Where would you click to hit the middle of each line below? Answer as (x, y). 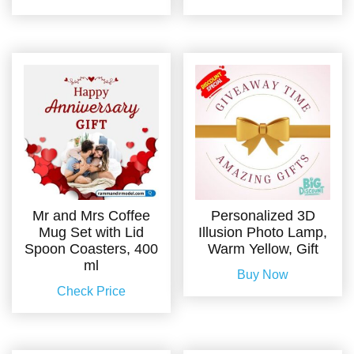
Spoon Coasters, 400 (91, 249)
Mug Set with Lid (91, 232)
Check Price (91, 291)
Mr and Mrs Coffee (91, 215)
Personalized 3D (263, 215)
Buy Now (263, 274)
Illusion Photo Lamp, (263, 232)
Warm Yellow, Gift (263, 249)
